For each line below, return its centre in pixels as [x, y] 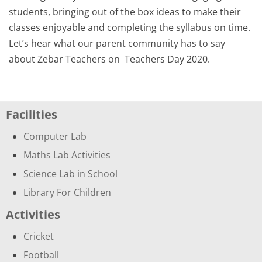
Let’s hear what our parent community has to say [117, 43]
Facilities [32, 114]
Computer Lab [55, 136]
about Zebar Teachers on [65, 59]
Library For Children [67, 192]
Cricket [39, 236]
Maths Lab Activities [67, 155]
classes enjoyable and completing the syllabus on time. [130, 27]
